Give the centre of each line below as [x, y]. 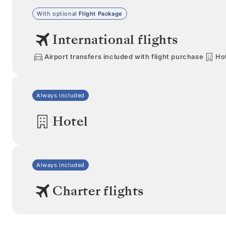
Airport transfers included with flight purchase [124, 57]
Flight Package [101, 13]
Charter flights [98, 191]
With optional [58, 13]
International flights [115, 39]
